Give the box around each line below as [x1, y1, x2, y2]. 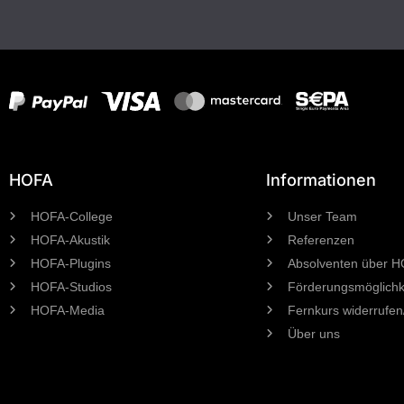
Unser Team [288, 208, 357, 224]
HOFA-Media [31, 302, 105, 317]
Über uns [288, 326, 340, 341]
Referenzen [288, 232, 354, 247]
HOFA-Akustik [31, 232, 110, 247]
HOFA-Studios [31, 279, 112, 294]
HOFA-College [31, 208, 113, 224]
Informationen [266, 170, 376, 189]
